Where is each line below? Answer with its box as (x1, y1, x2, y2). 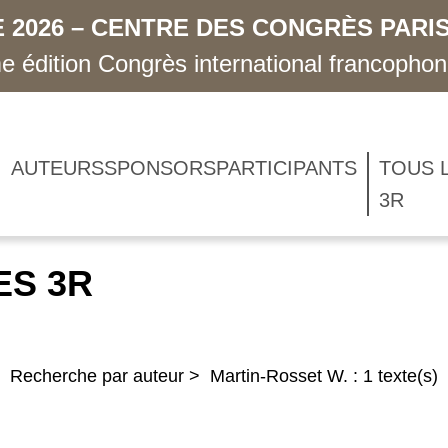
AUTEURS (10, 157, 104, 179)
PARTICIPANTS (215, 157, 357, 179)
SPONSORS (103, 157, 216, 179)
